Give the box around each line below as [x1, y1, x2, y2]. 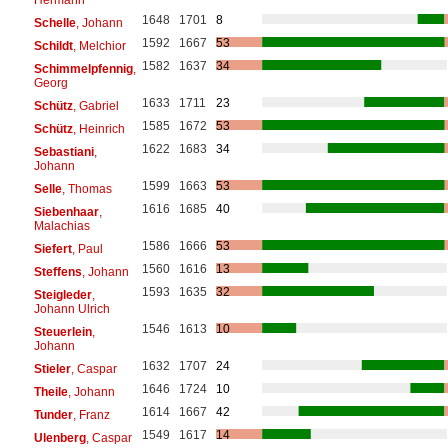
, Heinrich [72, 121, 125, 136]
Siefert [33, 241, 72, 256]
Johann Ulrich [33, 301, 110, 316]
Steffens [33, 264, 82, 279]
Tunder [33, 407, 73, 422]
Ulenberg [33, 430, 86, 445]
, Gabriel [72, 98, 119, 113]
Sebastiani [33, 144, 94, 159]
